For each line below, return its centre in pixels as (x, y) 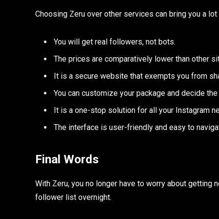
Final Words (67, 159)
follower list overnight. (73, 197)
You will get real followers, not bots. (115, 42)
